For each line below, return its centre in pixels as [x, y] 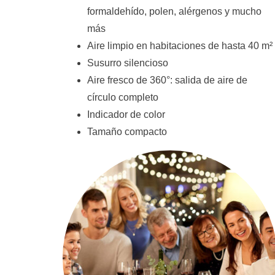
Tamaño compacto [127, 132]
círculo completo [122, 97]
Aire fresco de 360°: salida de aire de [167, 80]
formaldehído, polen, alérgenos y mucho [174, 11]
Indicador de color [126, 114]
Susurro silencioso [127, 63]
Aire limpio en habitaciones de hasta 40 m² [180, 46]
